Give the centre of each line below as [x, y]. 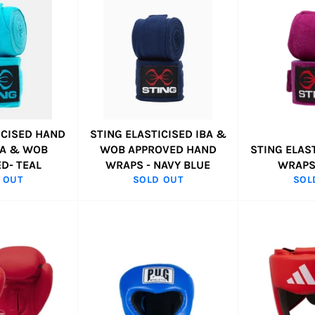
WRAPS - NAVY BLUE [158, 165]
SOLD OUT [158, 180]
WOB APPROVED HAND [158, 149]
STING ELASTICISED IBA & [158, 134]
